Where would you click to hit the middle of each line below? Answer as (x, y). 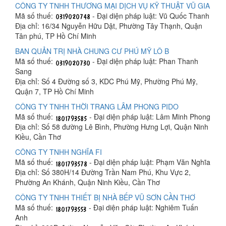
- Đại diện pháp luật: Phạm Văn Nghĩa (149, 162)
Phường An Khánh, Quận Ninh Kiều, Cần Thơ (88, 182)
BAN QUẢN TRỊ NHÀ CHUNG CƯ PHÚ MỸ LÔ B (92, 51)
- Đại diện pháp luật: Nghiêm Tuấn (143, 208)
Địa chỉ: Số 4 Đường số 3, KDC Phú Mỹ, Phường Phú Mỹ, (106, 81)
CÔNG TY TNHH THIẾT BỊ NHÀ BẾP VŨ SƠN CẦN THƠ (105, 197)
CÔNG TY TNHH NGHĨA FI (59, 152)
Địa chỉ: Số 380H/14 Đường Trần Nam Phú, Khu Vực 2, (103, 172)
